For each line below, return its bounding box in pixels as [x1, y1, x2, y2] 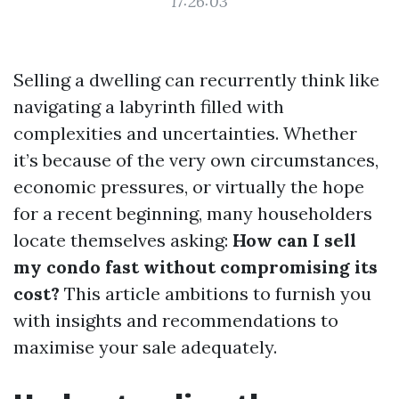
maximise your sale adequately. [13, 336, 277, 358]
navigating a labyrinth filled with [13, 95, 284, 118]
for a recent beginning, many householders [13, 202, 372, 224]
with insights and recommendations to [13, 309, 338, 331]
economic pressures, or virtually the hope [13, 175, 364, 198]
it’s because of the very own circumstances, [13, 149, 379, 171]
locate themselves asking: [13, 229, 232, 251]
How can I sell [232, 229, 356, 251]
